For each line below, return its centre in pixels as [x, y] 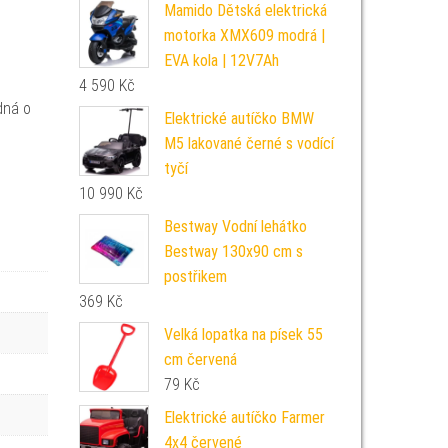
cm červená [200, 359]
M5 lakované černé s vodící [248, 143]
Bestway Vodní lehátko [235, 226]
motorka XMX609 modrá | [244, 35]
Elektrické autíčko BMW [238, 118]
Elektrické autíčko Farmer [244, 417]
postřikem [195, 276]
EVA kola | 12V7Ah [221, 60]
